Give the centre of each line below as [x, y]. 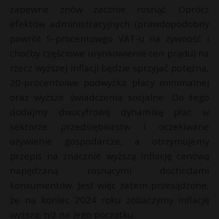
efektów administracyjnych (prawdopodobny [109, 24]
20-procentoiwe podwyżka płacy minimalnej [109, 83]
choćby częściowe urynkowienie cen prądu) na [109, 53]
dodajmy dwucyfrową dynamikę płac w [109, 112]
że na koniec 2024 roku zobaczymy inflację [109, 200]
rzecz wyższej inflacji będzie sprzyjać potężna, [109, 68]
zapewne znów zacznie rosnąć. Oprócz [109, 9]
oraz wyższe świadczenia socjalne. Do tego [109, 97]
